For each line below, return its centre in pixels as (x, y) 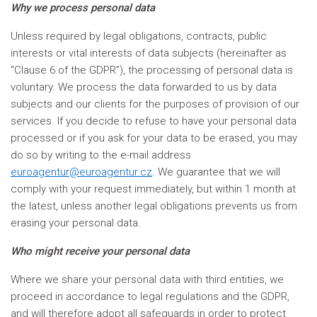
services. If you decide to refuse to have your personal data (154, 121)
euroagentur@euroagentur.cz (81, 172)
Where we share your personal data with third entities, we (147, 279)
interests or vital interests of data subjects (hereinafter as (149, 53)
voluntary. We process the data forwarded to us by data (144, 87)
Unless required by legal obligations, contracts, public (139, 36)
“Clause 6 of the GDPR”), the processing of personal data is (152, 70)
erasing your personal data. (79, 223)
